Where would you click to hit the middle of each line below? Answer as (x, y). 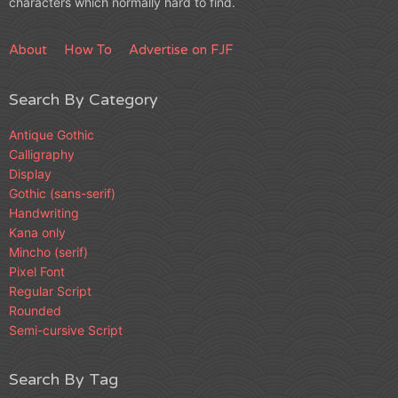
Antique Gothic (52, 135)
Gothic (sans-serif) (62, 193)
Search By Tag (64, 379)
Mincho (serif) (48, 252)
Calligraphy (42, 154)
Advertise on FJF (181, 50)
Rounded (35, 310)
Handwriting (44, 213)
